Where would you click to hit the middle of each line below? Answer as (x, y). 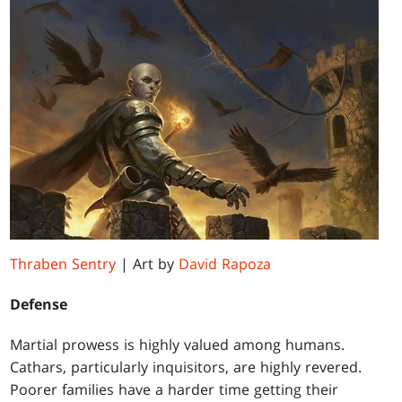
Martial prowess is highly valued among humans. (178, 345)
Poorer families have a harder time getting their (175, 390)
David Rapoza (225, 264)
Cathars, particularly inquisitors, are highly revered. (186, 367)
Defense (39, 305)
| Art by (148, 264)
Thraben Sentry (63, 264)
